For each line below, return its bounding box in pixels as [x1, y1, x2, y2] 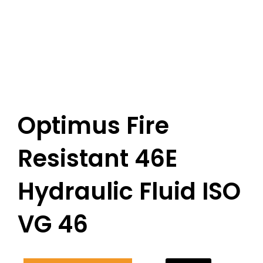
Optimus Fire [18, 109, 169, 142]
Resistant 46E [18, 141, 177, 175]
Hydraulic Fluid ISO [18, 174, 241, 208]
